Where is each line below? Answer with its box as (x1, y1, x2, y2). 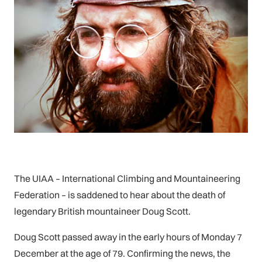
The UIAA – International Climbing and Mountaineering (14, 172, 240, 184)
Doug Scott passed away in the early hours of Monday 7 (14, 230, 242, 243)
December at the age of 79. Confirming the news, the (14, 247, 230, 259)
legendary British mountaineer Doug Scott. (14, 205, 191, 217)
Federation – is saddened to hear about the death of (14, 188, 225, 201)
